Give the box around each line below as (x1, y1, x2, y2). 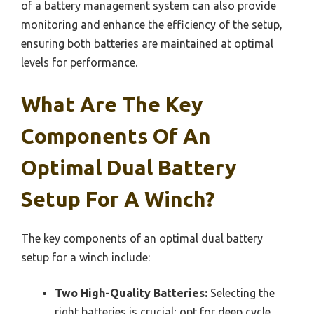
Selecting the (207, 286, 275, 299)
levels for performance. (21, 55, 137, 69)
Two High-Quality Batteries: (55, 286, 207, 299)
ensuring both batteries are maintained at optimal (21, 36, 273, 50)
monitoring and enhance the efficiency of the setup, (21, 18, 282, 31)
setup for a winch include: (21, 250, 150, 264)
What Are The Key (21, 92, 203, 116)
